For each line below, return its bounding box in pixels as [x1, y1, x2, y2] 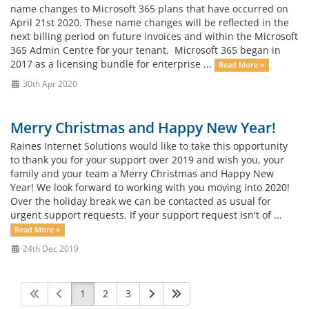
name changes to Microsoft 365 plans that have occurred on [10, 2, 288, 15]
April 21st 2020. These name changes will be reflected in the [10, 16, 289, 29]
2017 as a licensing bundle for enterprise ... [10, 57, 215, 70]
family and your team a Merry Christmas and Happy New [10, 167, 274, 180]
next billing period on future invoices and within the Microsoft [10, 30, 298, 43]
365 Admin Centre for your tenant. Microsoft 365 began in [10, 43, 281, 57]
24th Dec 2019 [20, 243, 79, 254]
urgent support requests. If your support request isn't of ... [10, 208, 282, 221]
